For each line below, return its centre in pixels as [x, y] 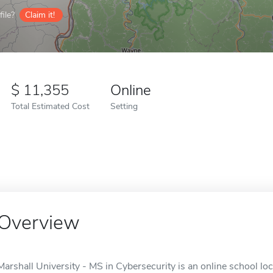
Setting [124, 106]
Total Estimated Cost [50, 106]
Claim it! [40, 15]
